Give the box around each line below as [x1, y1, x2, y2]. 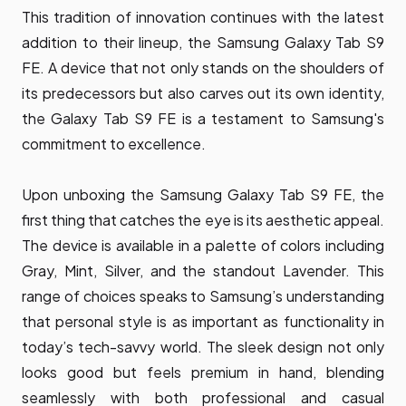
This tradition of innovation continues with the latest [22, 6, 384, 26]
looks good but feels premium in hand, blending [22, 362, 384, 382]
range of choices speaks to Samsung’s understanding [22, 285, 384, 305]
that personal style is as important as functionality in [22, 311, 384, 331]
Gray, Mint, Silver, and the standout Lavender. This [22, 260, 384, 280]
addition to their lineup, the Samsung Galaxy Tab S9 [22, 32, 384, 52]
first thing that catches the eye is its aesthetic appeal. [22, 209, 384, 229]
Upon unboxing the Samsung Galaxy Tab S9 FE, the [22, 184, 384, 204]
